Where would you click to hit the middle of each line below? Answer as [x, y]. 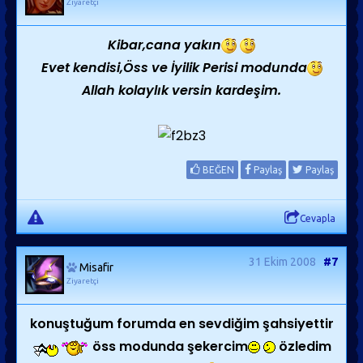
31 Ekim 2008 [282, 262]
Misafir [96, 267]
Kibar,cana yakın [164, 45]
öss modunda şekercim [169, 346]
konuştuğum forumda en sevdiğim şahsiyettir [181, 324]
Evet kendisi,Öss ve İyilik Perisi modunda [174, 68]
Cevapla [318, 218]
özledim [303, 346]
